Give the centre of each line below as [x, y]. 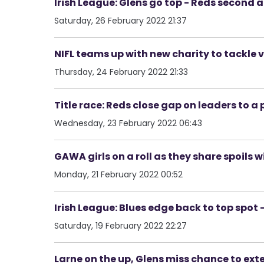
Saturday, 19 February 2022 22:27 [121, 225]
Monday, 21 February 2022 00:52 [118, 174]
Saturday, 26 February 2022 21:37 [121, 20]
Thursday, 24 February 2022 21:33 [121, 72]
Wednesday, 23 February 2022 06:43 [128, 123]
